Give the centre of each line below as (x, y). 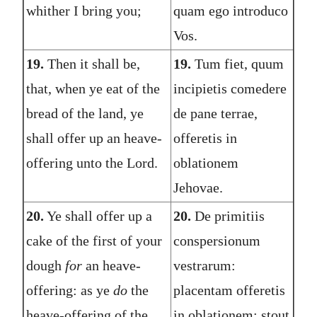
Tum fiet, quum (237, 63)
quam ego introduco (230, 10)
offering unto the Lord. (92, 162)
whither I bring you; (83, 10)
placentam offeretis (229, 290)
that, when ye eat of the (93, 88)
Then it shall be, (92, 63)
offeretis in (205, 138)
